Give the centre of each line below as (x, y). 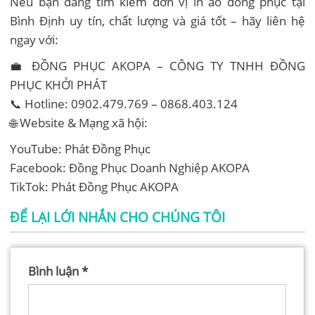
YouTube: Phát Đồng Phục (81, 148)
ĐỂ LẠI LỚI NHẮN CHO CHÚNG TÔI (118, 217)
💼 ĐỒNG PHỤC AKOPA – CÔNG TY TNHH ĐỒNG (157, 65)
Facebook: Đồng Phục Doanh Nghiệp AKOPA (130, 167)
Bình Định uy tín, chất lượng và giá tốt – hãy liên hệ (157, 20)
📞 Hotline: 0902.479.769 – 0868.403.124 (124, 103)
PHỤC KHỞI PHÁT (59, 84)
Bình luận (55, 271)
